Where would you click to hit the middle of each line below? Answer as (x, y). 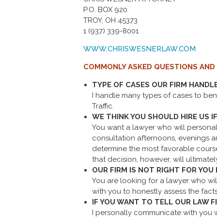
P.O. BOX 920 (105, 10)
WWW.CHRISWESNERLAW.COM (139, 49)
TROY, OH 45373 (110, 20)
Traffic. (103, 106)
